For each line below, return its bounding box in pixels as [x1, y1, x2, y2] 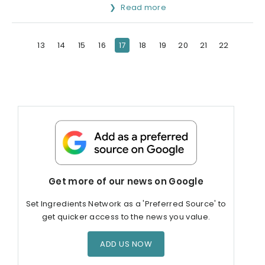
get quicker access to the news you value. [41, 211, 211, 222]
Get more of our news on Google [49, 174, 203, 188]
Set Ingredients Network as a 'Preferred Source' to [25, 198, 227, 209]
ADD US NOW [100, 238, 152, 250]
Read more [121, 1, 169, 13]
